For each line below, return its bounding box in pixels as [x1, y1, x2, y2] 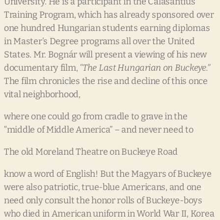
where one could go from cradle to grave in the [4, 111, 188, 122]
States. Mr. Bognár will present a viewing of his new [4, 49, 207, 60]
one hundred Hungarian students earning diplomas [4, 23, 210, 34]
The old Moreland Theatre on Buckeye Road [4, 146, 178, 158]
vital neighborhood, [4, 89, 81, 100]
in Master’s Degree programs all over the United [4, 36, 195, 47]
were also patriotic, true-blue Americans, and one [4, 182, 201, 193]
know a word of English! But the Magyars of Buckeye [4, 168, 212, 180]
